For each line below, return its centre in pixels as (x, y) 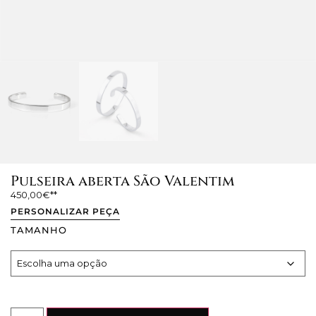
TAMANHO (39, 230)
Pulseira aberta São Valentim (122, 181)
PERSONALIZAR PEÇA (65, 211)
